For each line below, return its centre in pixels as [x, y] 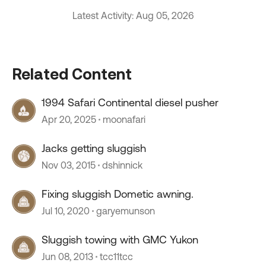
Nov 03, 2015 [69, 165]
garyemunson [126, 211]
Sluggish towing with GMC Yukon [120, 240]
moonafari [124, 119]
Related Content [72, 74]
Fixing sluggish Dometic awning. [118, 194]
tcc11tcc [116, 256]
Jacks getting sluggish [94, 148]
